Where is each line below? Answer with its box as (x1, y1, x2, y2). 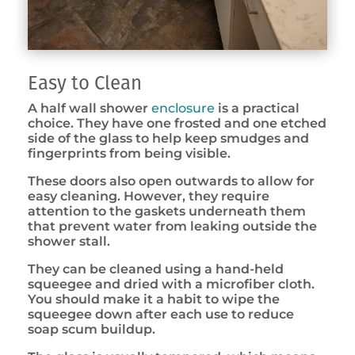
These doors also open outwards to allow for (28, 174, 315, 189)
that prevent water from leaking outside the (28, 219, 317, 234)
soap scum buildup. (28, 322, 155, 337)
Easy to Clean (28, 72, 142, 94)
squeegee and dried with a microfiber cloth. (28, 277, 315, 292)
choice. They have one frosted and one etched (28, 116, 326, 131)
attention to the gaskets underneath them (28, 204, 306, 219)
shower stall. (28, 234, 110, 249)
